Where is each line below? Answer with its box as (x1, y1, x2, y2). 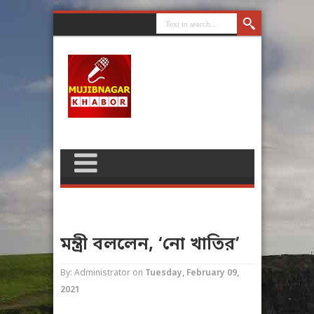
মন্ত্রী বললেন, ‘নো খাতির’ (60, 233, 240, 257)
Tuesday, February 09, (144, 268, 239, 279)
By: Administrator (60, 268, 130, 279)
